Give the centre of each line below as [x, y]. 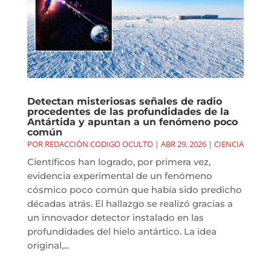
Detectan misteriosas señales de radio [124, 102]
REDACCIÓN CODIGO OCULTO [99, 144]
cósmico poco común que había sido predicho [134, 190]
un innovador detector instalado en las [115, 218]
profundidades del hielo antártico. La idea [122, 232]
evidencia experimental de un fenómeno [119, 176]
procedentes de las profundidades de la [128, 112]
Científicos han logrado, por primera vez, [119, 162]
